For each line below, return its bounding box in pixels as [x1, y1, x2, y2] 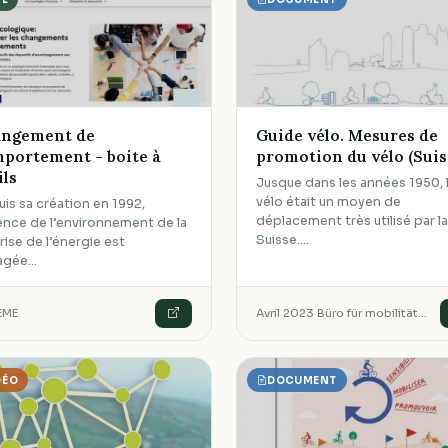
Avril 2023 [256, 306, 315, 321]
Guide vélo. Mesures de [256, 125, 439, 145]
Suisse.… [256, 232, 310, 249]
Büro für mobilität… [317, 306, 428, 321]
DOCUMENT [267, 373, 337, 387]
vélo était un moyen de [256, 194, 402, 211]
